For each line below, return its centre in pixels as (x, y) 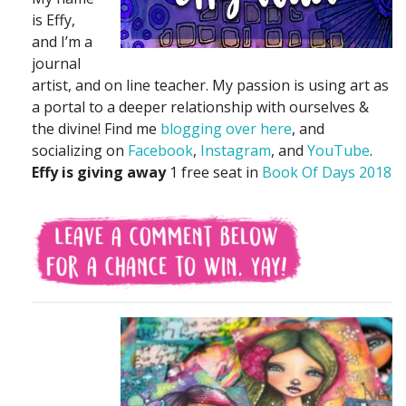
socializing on (80, 150)
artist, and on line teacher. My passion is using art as (210, 85)
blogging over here (226, 128)
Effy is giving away (99, 172)
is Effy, (53, 19)
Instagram (236, 150)
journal (56, 63)
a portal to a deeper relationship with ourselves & (200, 106)
